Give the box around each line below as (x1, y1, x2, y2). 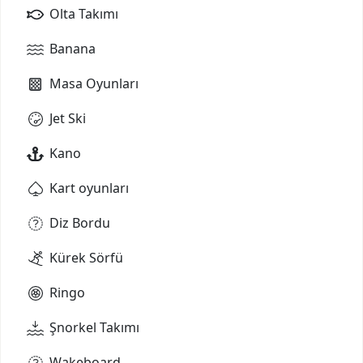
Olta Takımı (49, 4, 118, 23)
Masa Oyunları (49, 74, 139, 92)
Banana (49, 39, 96, 58)
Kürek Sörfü (49, 248, 123, 267)
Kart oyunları (49, 178, 129, 197)
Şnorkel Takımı (49, 318, 139, 336)
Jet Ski (49, 109, 86, 127)
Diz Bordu (49, 213, 110, 232)
